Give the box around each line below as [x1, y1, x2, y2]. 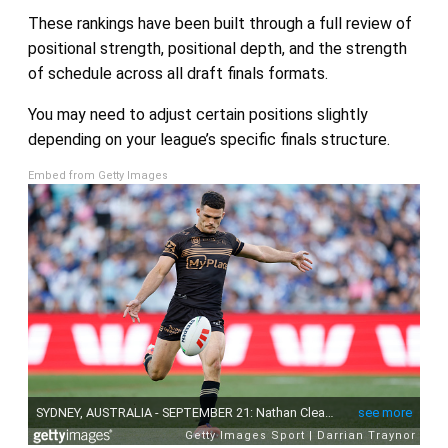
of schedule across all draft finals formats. [27, 63, 328, 83]
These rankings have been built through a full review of [27, 13, 412, 33]
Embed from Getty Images [27, 168, 168, 182]
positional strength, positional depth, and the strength [27, 38, 407, 58]
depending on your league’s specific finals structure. [27, 129, 390, 149]
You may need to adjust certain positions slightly [27, 104, 368, 124]
